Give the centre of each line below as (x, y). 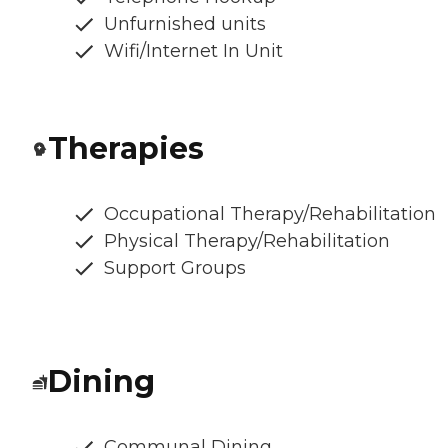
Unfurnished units (185, 24)
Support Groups (175, 268)
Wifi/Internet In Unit (193, 51)
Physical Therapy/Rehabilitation (247, 241)
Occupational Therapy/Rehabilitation (270, 214)
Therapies (126, 149)
